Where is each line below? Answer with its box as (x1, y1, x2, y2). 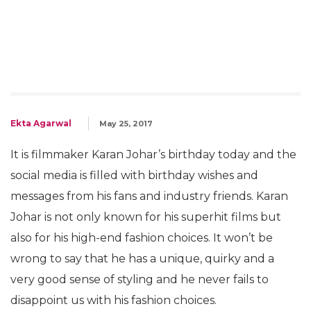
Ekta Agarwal (10, 118, 72, 128)
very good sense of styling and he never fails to (10, 273, 269, 286)
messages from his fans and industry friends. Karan (10, 190, 288, 203)
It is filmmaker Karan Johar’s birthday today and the (10, 148, 296, 161)
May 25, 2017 (99, 119, 153, 128)
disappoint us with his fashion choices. (10, 294, 217, 307)
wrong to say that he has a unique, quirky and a (10, 252, 274, 265)
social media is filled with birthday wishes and (10, 169, 258, 182)
